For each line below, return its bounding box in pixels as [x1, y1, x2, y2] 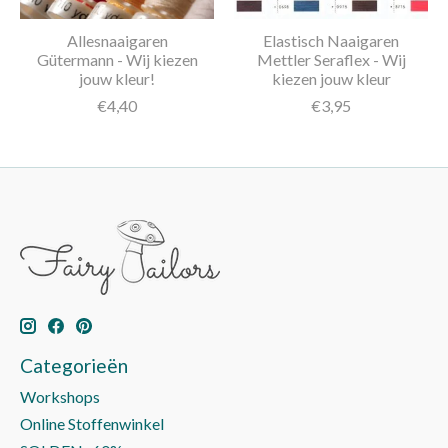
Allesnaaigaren [66, 31, 168, 51]
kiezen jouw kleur [271, 69, 391, 89]
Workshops [20, 386, 100, 406]
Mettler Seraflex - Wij [256, 50, 406, 70]
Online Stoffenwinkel [20, 413, 164, 433]
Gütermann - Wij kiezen [36, 50, 198, 70]
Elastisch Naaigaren [263, 31, 399, 51]
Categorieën [20, 354, 128, 378]
